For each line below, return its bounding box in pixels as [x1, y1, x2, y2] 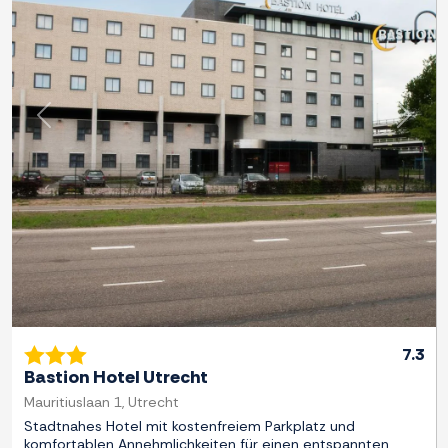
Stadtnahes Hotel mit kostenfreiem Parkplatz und [24, 417, 355, 436]
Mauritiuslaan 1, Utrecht [24, 393, 179, 412]
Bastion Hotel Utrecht [24, 365, 208, 390]
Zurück [42, 114, 92, 136]
